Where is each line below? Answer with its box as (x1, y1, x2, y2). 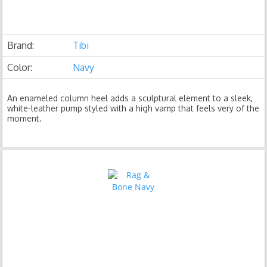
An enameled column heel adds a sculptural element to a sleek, (7, 93, 253, 103)
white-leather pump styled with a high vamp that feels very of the (7, 103, 260, 113)
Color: (7, 61, 33, 73)
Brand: (7, 39, 35, 51)
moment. (7, 113, 42, 123)
